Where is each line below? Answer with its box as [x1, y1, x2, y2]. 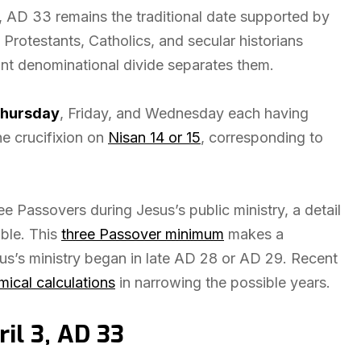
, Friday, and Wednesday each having [60, 105, 309, 122]
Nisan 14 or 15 [108, 129, 201, 146]
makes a [224, 226, 284, 243]
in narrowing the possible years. [115, 274, 330, 291]
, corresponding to [201, 129, 323, 146]
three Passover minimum [61, 226, 224, 243]
